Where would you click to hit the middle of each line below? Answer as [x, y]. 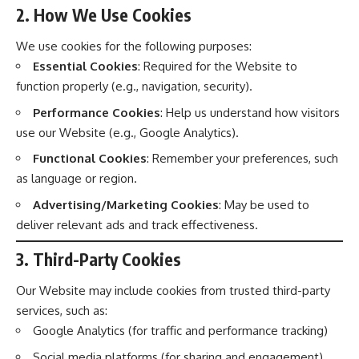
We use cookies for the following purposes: [134, 46]
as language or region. [77, 178]
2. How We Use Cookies [104, 14]
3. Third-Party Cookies [99, 259]
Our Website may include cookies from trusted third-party [173, 290]
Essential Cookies [85, 66]
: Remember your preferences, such [242, 158]
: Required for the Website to [218, 66]
